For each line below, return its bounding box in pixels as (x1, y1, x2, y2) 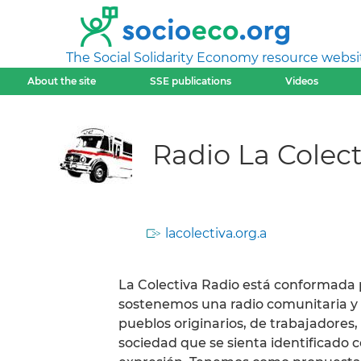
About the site (27, 75, 96, 87)
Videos (285, 75, 319, 87)
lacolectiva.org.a (165, 226, 267, 241)
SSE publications (149, 75, 231, 87)
